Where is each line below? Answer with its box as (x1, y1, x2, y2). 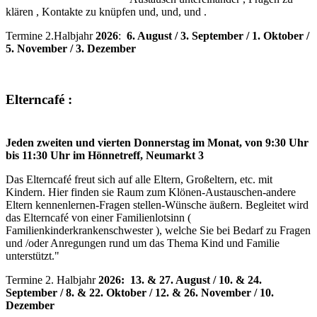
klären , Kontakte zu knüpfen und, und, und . (6, 5, 207, 18)
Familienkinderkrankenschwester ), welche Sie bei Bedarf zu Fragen (6, 224, 311, 237)
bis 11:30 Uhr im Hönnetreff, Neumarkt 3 (6, 149, 204, 162)
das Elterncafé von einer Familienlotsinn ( (6, 212, 191, 224)
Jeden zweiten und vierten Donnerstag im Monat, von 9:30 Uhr (6, 137, 309, 149)
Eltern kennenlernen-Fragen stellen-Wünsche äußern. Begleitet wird (6, 199, 309, 212)
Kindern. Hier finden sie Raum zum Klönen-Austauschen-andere (6, 186, 296, 199)
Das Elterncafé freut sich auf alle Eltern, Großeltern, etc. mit (6, 173, 272, 186)
